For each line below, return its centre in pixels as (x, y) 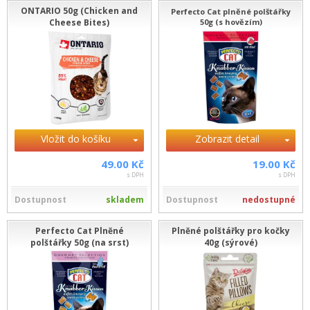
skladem (125, 200)
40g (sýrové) (231, 243)
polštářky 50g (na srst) (79, 243)
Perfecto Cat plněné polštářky (231, 11)
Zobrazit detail (227, 139)
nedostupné (269, 200)
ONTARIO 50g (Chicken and (79, 11)
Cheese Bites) (79, 22)
